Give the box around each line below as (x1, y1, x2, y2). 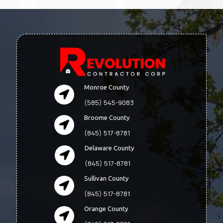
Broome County (84, 113, 130, 121)
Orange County (84, 205, 128, 212)
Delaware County (85, 144, 134, 151)
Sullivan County (84, 174, 129, 182)
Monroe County (84, 83, 129, 91)
